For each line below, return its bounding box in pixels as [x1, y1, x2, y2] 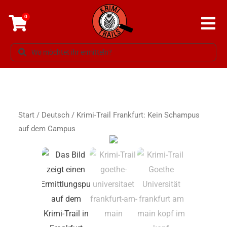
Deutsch [42, 110, 69, 120]
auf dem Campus [18, 124, 75, 134]
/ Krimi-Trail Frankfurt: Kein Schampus [69, 110, 200, 120]
